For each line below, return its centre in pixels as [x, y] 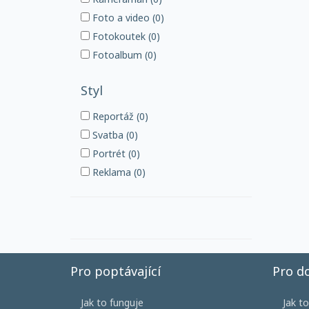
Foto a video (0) [127, 18]
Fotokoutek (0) [125, 36]
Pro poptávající [116, 271]
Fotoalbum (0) [123, 55]
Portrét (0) [115, 153]
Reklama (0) [118, 172]
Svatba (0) [114, 135]
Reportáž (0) [119, 116]
